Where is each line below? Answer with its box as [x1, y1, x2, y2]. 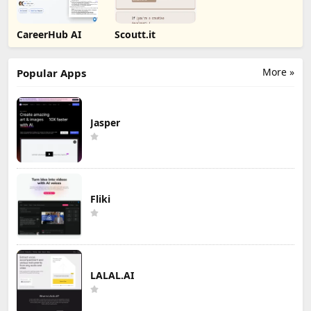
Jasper [90, 116, 120, 130]
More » [262, 65, 294, 79]
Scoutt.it [115, 28, 156, 42]
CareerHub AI [17, 28, 81, 42]
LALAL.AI [90, 269, 134, 283]
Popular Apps [17, 66, 86, 81]
